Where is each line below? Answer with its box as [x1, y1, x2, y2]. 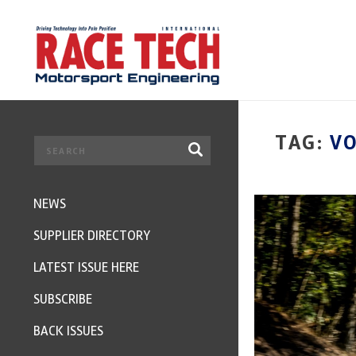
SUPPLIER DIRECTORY [33, 227, 150, 244]
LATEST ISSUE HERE [33, 259, 139, 276]
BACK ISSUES [33, 323, 103, 339]
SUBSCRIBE [33, 291, 92, 308]
